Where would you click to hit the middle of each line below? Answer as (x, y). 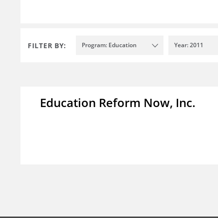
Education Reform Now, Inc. (118, 103)
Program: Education (109, 45)
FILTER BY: (47, 45)
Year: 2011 (189, 45)
